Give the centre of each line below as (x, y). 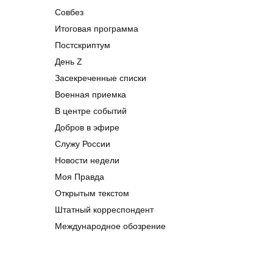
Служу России (83, 144)
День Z (69, 62)
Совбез (69, 12)
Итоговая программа (97, 29)
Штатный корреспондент (104, 210)
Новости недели (87, 161)
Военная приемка (90, 95)
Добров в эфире (87, 128)
